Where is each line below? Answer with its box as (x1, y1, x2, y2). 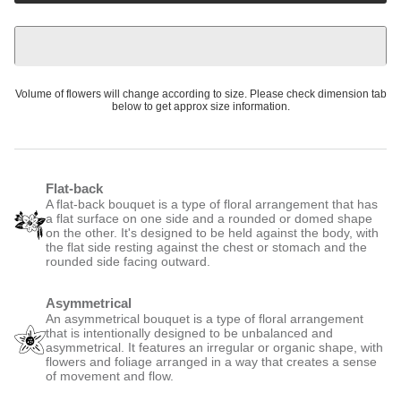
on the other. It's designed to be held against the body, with (46, 226, 379, 240)
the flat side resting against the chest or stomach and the (46, 240, 367, 254)
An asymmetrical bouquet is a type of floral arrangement (46, 311, 363, 326)
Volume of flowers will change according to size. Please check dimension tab (14, 88, 387, 100)
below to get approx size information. (111, 100, 290, 113)
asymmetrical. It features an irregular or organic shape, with (46, 340, 383, 354)
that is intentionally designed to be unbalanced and (46, 326, 333, 340)
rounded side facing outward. (46, 254, 210, 269)
